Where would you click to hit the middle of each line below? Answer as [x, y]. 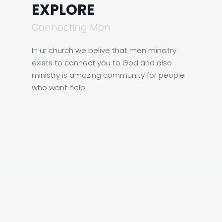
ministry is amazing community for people [108, 75]
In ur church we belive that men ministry [104, 50]
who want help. [59, 87]
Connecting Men [71, 28]
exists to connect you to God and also [102, 63]
